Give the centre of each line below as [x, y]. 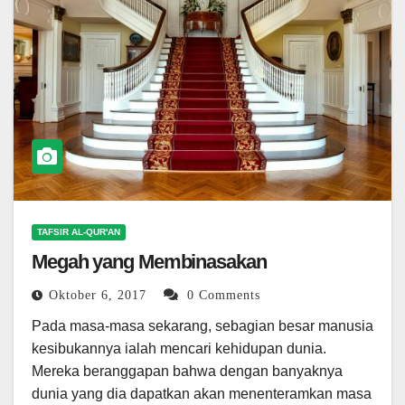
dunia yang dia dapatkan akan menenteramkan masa [202, 394]
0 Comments [224, 296]
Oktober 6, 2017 [100, 296]
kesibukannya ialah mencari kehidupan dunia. [179, 349]
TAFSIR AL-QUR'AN [79, 232]
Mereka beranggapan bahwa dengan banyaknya [187, 372]
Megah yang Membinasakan [149, 262]
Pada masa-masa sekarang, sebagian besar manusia [202, 326]
